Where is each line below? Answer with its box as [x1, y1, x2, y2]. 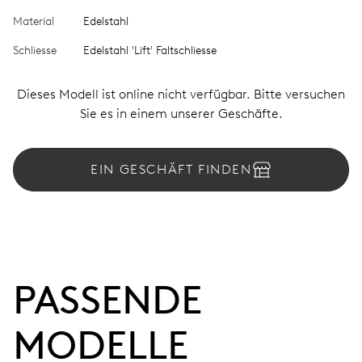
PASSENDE [13, 276, 202, 323]
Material [13, 14, 54, 28]
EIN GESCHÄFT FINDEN [90, 161, 252, 177]
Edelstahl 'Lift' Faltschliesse [83, 43, 217, 57]
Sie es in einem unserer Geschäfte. [79, 105, 283, 121]
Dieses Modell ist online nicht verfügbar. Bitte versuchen [17, 86, 345, 102]
